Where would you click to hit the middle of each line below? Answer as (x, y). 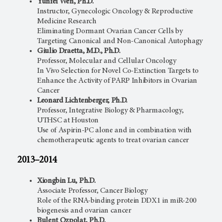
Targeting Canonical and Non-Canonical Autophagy (120, 41)
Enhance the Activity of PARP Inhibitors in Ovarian (117, 81)
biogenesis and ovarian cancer (84, 210)
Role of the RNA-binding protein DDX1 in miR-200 (117, 200)
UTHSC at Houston (68, 121)
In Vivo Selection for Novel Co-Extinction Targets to (118, 71)
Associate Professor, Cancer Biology (92, 191)
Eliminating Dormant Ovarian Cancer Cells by (110, 31)
